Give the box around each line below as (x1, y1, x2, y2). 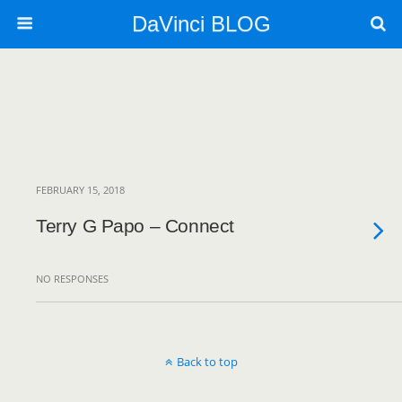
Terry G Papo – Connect (36, 215, 234, 236)
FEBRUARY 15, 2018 (36, 183, 125, 197)
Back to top (176, 354, 238, 370)
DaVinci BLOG (131, 12, 271, 36)
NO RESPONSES (36, 272, 109, 285)
